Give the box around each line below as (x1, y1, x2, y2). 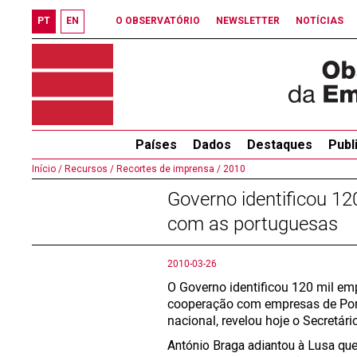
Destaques (246, 137, 312, 152)
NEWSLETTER (216, 15, 280, 26)
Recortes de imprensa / (114, 163, 221, 175)
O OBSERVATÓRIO (116, 15, 200, 26)
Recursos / (62, 163, 114, 175)
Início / (32, 163, 62, 175)
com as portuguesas (167, 213, 338, 235)
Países (135, 137, 177, 152)
